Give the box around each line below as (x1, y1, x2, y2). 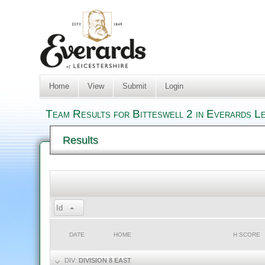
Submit (122, 82, 147, 91)
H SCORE (233, 231, 261, 238)
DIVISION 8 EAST (79, 257, 132, 264)
